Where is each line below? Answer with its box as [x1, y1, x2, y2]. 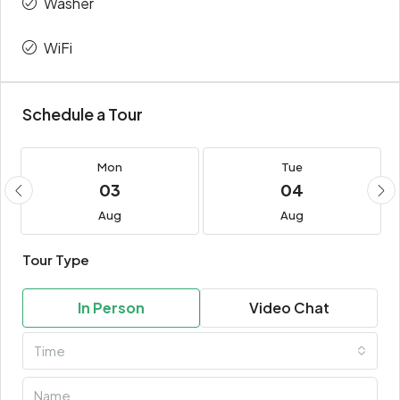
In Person [78, 298, 145, 318]
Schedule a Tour [22, 104, 143, 125]
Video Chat [248, 298, 329, 318]
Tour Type [22, 251, 89, 269]
